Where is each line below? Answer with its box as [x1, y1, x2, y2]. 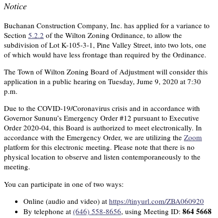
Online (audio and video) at [23, 196, 109, 206]
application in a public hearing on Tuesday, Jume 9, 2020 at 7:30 [4, 76, 201, 87]
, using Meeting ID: [121, 206, 182, 216]
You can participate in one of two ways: [4, 179, 124, 189]
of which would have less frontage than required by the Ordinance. [4, 50, 206, 60]
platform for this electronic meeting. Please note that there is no [4, 142, 195, 152]
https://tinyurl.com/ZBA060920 [109, 196, 204, 206]
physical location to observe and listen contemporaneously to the [4, 152, 200, 162]
